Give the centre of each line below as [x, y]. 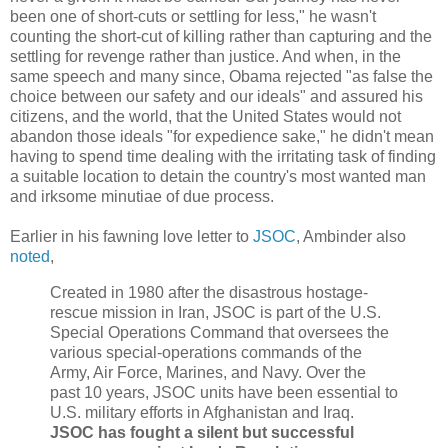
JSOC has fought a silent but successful [202, 433]
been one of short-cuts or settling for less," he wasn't [193, 17]
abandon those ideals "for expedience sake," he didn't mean [222, 137]
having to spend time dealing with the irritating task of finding [223, 157]
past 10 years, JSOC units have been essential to [224, 393]
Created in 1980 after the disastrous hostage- [209, 293]
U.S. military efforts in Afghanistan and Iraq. [202, 413]
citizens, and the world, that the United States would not [205, 117]
